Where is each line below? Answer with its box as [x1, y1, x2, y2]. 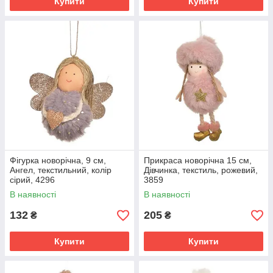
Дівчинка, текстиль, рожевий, [144, 165, 258, 175]
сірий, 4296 [10, 175, 55, 185]
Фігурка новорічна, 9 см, [10, 155, 106, 165]
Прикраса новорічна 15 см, [144, 155, 252, 165]
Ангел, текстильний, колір [10, 165, 112, 175]
